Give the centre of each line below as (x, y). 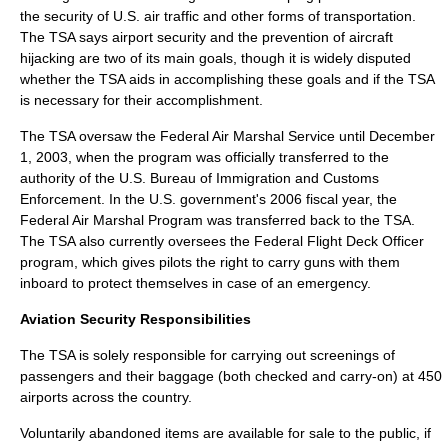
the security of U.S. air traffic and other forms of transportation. (218, 15)
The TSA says (66, 36)
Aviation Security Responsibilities (135, 318)
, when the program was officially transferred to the (228, 156)
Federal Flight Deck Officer (339, 240)
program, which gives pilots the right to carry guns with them (210, 261)
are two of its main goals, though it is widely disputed (243, 57)
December (402, 135)
